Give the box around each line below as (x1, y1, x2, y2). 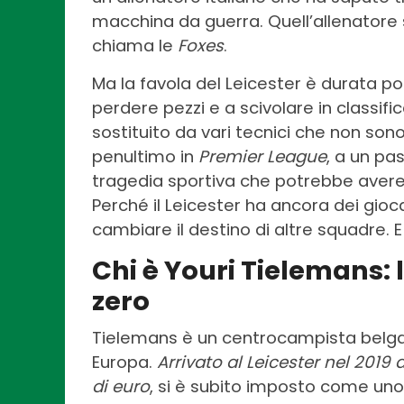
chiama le (92, 34, 178, 58)
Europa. (92, 351, 157, 374)
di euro (92, 375, 150, 399)
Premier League (198, 145, 326, 169)
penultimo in (92, 145, 198, 169)
